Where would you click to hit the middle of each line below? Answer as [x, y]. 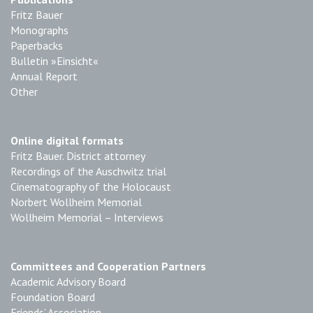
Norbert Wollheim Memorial [76, 202]
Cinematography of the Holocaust [91, 187]
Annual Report [44, 76]
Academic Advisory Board [68, 282]
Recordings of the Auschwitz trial [88, 171]
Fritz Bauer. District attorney [78, 156]
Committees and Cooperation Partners [108, 266]
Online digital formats [67, 140]
